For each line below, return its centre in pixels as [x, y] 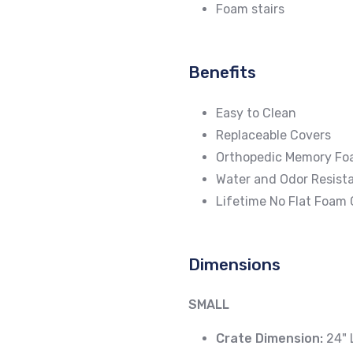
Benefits [222, 72]
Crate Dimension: [269, 339]
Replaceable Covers [275, 135]
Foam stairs [250, 9]
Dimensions [234, 264]
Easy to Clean [256, 113]
